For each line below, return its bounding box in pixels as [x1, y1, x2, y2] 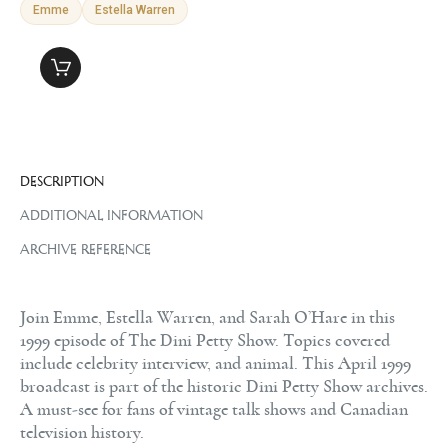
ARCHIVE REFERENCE [20, 240, 151, 259]
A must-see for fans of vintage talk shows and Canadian [20, 401, 408, 420]
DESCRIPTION [20, 172, 104, 191]
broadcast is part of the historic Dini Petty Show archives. [20, 378, 428, 397]
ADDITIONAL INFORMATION [20, 206, 203, 225]
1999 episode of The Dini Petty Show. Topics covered [20, 332, 390, 351]
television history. [20, 424, 144, 443]
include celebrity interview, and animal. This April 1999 [20, 355, 411, 374]
